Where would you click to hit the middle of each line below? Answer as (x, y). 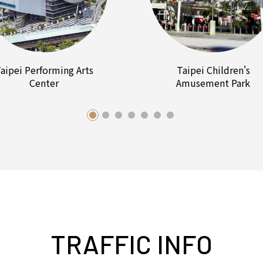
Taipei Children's (213, 70)
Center (44, 83)
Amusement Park (213, 83)
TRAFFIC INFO (131, 244)
